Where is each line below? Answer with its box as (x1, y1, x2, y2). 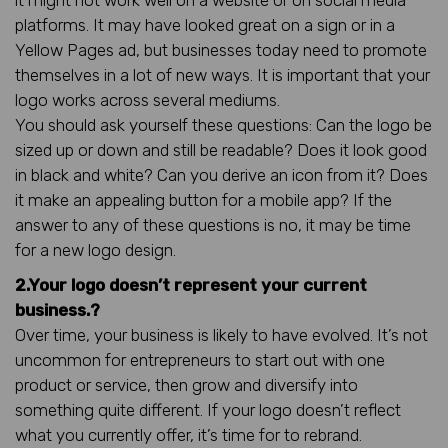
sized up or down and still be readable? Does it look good (15, 139, 427, 160)
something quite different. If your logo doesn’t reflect (15, 399, 401, 420)
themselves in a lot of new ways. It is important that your (15, 64, 430, 85)
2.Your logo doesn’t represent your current (15, 274, 367, 295)
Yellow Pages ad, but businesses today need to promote (15, 39, 427, 60)
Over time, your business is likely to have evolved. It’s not (15, 324, 428, 345)
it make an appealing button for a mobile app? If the (15, 189, 392, 210)
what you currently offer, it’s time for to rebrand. (15, 424, 362, 445)
